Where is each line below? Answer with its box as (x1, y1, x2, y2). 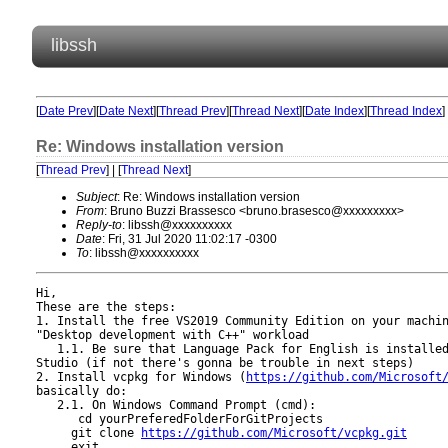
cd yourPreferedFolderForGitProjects (36, 412, 323, 426)
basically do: (36, 384, 127, 398)
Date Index (305, 104, 364, 118)
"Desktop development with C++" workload (36, 328, 309, 342)
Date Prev (39, 104, 93, 118)
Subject (76, 190, 117, 204)
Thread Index (370, 104, 442, 118)
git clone (36, 426, 141, 440)
